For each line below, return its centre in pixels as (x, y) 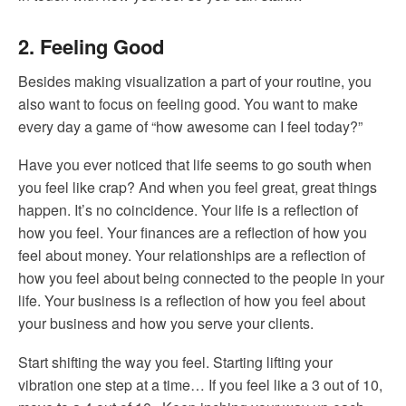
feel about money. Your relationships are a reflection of (192, 256)
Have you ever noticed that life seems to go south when (195, 165)
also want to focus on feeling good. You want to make (188, 103)
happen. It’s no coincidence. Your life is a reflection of (188, 210)
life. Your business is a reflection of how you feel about (192, 301)
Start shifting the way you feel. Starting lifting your (175, 362)
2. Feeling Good (91, 46)
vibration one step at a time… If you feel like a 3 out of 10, (200, 385)
